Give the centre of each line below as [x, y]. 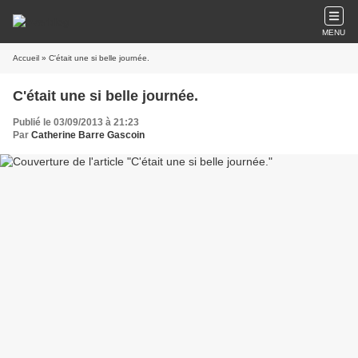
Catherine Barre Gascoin [88, 135]
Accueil [26, 58]
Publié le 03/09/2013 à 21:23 [76, 122]
